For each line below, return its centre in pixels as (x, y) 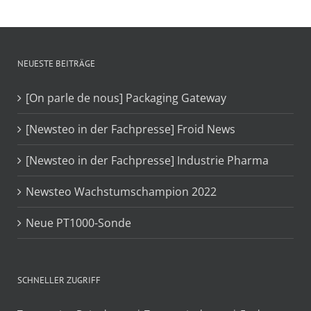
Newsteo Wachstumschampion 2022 (121, 192)
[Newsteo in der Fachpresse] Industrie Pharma (147, 161)
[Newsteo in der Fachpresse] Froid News (131, 129)
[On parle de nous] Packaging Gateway (126, 98)
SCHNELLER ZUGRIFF (59, 280)
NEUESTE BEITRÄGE (56, 64)
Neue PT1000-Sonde (78, 223)
